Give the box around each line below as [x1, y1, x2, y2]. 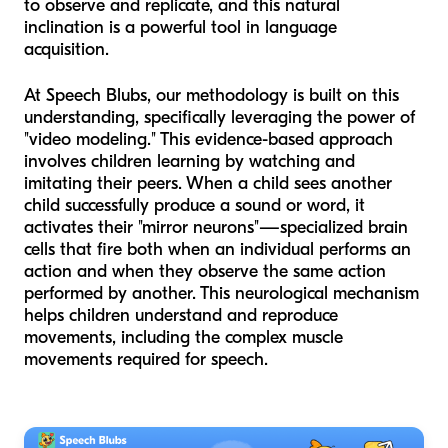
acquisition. [24, 38, 109, 60]
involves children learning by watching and [24, 150, 355, 172]
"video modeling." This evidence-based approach [24, 128, 393, 150]
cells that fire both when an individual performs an [24, 238, 411, 260]
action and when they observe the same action [24, 260, 386, 282]
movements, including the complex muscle [24, 326, 343, 348]
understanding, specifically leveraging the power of [24, 106, 415, 128]
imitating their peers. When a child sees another [24, 172, 392, 194]
